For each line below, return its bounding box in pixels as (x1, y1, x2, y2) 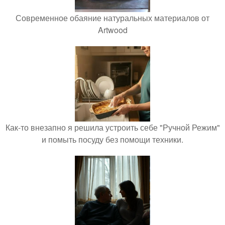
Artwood (97, 24, 128, 36)
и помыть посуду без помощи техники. (42, 134, 183, 146)
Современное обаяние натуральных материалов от (16, 12, 209, 24)
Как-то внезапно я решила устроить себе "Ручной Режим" (5, 122, 220, 134)
